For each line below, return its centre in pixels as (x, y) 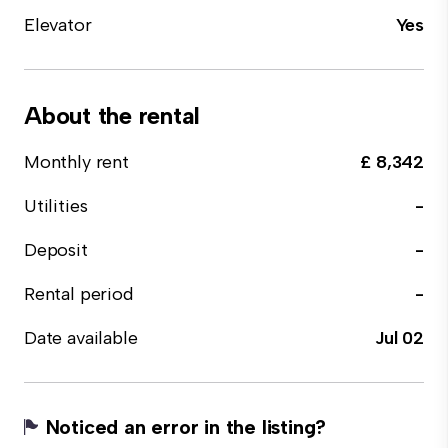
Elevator (58, 25)
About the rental (112, 115)
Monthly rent (76, 162)
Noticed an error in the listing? (186, 427)
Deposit (56, 250)
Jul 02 (399, 338)
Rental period (78, 294)
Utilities (56, 206)
